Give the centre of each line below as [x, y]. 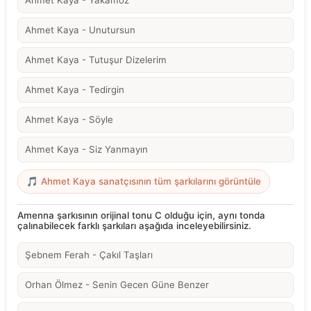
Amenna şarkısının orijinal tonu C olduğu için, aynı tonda [141, 215]
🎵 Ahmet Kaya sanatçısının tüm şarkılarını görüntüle [144, 182]
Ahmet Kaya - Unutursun [80, 30]
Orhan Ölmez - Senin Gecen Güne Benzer [117, 284]
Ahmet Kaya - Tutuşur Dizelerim [96, 60]
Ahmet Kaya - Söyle [69, 120]
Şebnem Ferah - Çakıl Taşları [89, 254]
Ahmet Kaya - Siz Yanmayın [86, 150]
